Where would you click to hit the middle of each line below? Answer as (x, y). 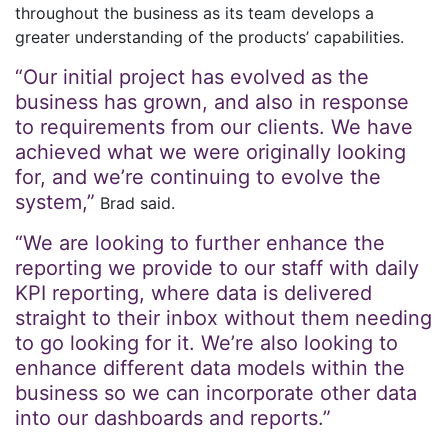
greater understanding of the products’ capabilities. (209, 37)
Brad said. (135, 203)
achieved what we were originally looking (210, 152)
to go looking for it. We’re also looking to (206, 343)
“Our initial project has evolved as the (192, 77)
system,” (55, 202)
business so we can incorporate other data (216, 393)
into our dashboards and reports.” (173, 418)
